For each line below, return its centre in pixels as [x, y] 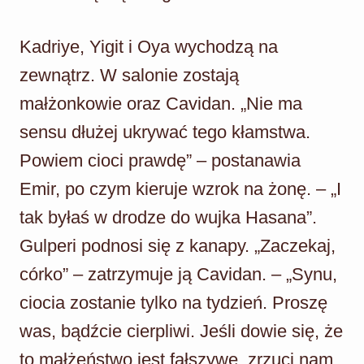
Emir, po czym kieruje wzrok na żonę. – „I [180, 188]
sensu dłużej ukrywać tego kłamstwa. [165, 132]
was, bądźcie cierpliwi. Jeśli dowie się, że [181, 331]
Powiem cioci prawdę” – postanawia [160, 160]
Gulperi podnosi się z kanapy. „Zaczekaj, [178, 245]
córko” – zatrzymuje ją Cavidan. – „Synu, [178, 274]
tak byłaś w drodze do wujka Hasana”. [168, 217]
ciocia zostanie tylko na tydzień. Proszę [173, 302]
